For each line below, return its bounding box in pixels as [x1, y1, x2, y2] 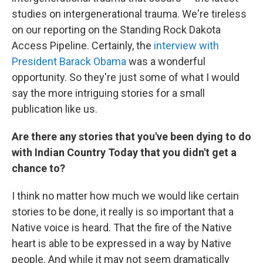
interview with [154, 39, 219, 52]
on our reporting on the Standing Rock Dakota [12, 23, 221, 36]
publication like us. [12, 103, 97, 115]
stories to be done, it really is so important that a [12, 205, 234, 218]
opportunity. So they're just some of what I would [12, 71, 240, 83]
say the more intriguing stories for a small [12, 87, 205, 99]
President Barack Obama [12, 55, 126, 68]
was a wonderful [126, 55, 205, 68]
